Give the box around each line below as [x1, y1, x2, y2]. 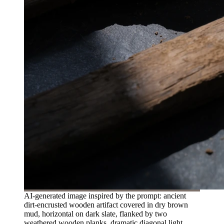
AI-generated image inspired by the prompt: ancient [24, 191, 186, 200]
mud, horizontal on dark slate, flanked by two [24, 209, 167, 218]
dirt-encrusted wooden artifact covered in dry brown [24, 200, 188, 209]
